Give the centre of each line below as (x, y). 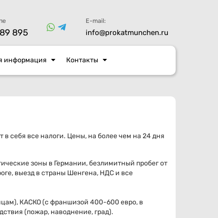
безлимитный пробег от (127, 163)
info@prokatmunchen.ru (127, 33)
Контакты (82, 60)
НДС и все (116, 173)
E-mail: (96, 21)
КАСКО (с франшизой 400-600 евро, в (81, 202)
